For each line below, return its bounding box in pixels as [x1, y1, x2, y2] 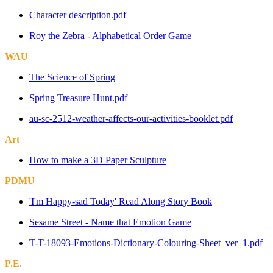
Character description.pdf [29, 9, 126, 20]
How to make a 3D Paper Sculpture [29, 154, 166, 165]
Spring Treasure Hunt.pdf [29, 92, 127, 103]
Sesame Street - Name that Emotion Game [29, 216, 191, 227]
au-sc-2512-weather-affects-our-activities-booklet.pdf [29, 113, 233, 124]
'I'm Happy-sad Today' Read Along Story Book [29, 196, 212, 207]
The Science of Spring [29, 71, 115, 82]
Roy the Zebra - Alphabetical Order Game [29, 30, 191, 41]
